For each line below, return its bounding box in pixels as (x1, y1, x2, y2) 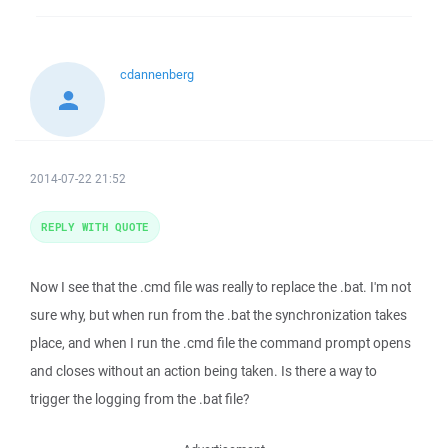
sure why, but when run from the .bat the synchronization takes (30, 306, 407, 324)
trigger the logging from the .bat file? (30, 390, 249, 408)
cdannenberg (120, 66, 194, 83)
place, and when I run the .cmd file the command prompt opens (30, 334, 411, 352)
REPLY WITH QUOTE (41, 219, 149, 234)
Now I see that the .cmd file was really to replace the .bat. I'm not (30, 278, 411, 296)
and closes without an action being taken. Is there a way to (30, 362, 377, 380)
